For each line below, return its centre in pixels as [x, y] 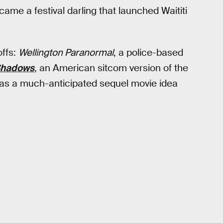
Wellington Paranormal [66, 52]
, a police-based [148, 52]
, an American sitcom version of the [111, 68]
